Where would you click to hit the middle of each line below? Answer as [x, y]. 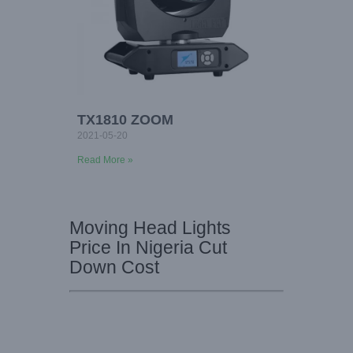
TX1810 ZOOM [125, 120]
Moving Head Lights [150, 228]
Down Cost [114, 268]
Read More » [105, 160]
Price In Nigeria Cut [148, 248]
